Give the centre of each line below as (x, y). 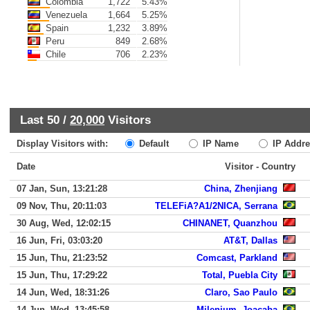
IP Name (219, 144)
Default (153, 144)
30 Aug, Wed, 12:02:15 (64, 223)
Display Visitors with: (69, 144)
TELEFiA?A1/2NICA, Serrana (216, 206)
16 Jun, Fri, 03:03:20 (60, 240)
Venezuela (65, 15)
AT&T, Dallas (250, 240)
